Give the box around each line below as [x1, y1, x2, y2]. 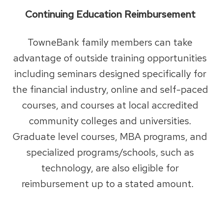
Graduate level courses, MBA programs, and [13, 130, 207, 143]
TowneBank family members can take [27, 35, 192, 49]
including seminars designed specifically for [14, 67, 206, 80]
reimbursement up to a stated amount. [21, 177, 199, 190]
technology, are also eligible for [41, 161, 179, 174]
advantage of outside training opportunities [13, 51, 207, 64]
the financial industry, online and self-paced [12, 82, 208, 96]
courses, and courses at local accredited [22, 98, 198, 111]
